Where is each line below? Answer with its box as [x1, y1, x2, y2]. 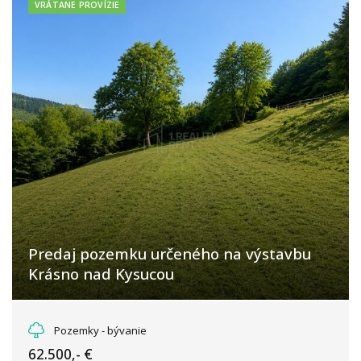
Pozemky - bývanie [54, 323, 147, 338]
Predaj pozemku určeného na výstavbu [28, 243, 311, 263]
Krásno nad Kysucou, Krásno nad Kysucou [44, 309, 252, 324]
